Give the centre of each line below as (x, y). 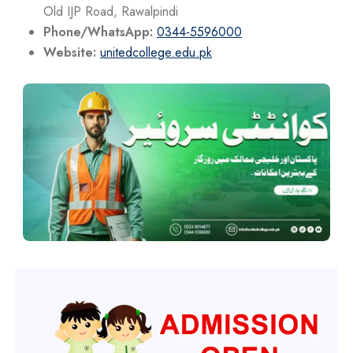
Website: (70, 52)
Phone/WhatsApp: (98, 32)
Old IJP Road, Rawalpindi (111, 11)
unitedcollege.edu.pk (156, 52)
